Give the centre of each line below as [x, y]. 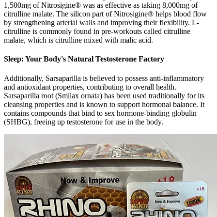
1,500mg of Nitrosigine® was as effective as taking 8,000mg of [101, 5]
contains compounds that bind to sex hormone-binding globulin [100, 113]
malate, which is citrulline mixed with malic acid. [78, 40]
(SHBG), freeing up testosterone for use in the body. [84, 122]
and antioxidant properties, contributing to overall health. [90, 87]
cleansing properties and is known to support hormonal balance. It [104, 104]
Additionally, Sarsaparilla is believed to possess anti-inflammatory [104, 78]
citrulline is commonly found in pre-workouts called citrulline [97, 31]
